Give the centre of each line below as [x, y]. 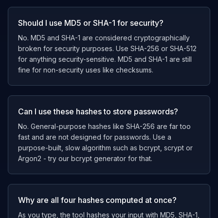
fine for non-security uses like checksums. [86, 70]
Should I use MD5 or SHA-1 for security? [91, 23]
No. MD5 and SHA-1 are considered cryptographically [104, 38]
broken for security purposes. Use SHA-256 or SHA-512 [107, 48]
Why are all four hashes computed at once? [97, 200]
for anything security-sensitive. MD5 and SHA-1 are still [105, 59]
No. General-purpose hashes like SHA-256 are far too [104, 126]
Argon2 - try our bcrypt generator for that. [85, 158]
